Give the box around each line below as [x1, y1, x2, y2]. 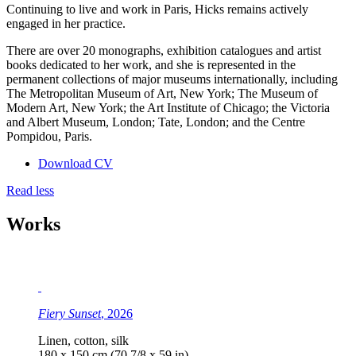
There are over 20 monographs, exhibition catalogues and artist [6, 44, 321, 58]
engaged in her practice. [6, 17, 126, 31]
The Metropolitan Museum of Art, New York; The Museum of [6, 87, 318, 101]
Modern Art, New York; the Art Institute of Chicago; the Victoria [6, 101, 330, 115]
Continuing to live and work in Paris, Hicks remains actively [6, 2, 308, 17]
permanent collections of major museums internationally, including [6, 72, 338, 87]
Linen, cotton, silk [38, 333, 129, 347]
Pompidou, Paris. [6, 130, 92, 144]
